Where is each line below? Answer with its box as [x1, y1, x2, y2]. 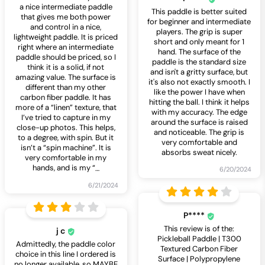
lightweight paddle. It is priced [14, 32, 118, 43]
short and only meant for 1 [154, 37, 245, 47]
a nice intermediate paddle [19, 2, 112, 12]
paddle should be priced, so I [15, 52, 116, 63]
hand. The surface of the [157, 47, 241, 57]
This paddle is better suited [151, 7, 247, 17]
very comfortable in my [25, 153, 107, 163]
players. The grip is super [156, 27, 243, 37]
